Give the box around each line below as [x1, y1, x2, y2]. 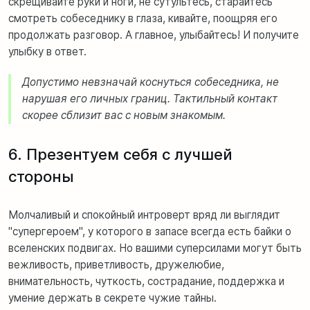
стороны [8, 167, 74, 185]
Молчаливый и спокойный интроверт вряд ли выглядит [8, 208, 280, 221]
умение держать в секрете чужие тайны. [8, 291, 217, 304]
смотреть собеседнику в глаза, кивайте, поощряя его [8, 11, 277, 25]
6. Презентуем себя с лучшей [8, 145, 232, 163]
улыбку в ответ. [8, 44, 86, 58]
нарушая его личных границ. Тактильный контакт [22, 91, 277, 105]
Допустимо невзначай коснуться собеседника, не [22, 75, 279, 89]
